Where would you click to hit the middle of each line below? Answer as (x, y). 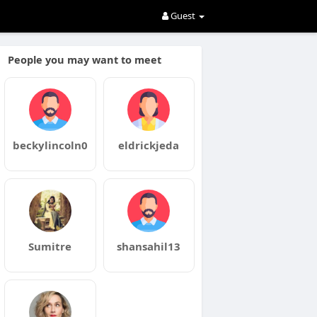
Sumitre (50, 246)
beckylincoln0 (50, 145)
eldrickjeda (149, 145)
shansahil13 (149, 246)
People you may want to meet (84, 59)
